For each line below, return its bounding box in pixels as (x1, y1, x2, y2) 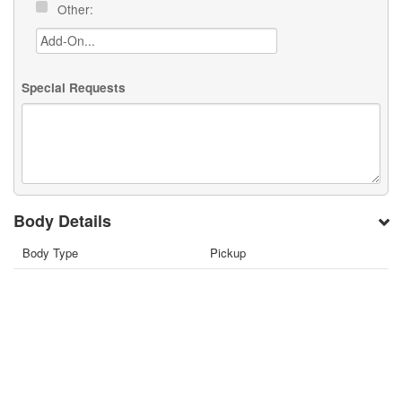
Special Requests (22, 78, 127, 96)
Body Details (13, 209, 112, 233)
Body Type (22, 244, 79, 262)
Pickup (210, 244, 246, 262)
